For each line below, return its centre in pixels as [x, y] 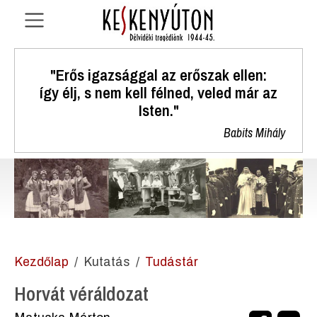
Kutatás [107, 263]
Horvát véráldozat [81, 294]
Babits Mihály [254, 133]
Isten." [158, 110]
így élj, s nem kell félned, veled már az [158, 93]
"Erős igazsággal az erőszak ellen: [158, 75]
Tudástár [172, 263]
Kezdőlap [41, 263]
